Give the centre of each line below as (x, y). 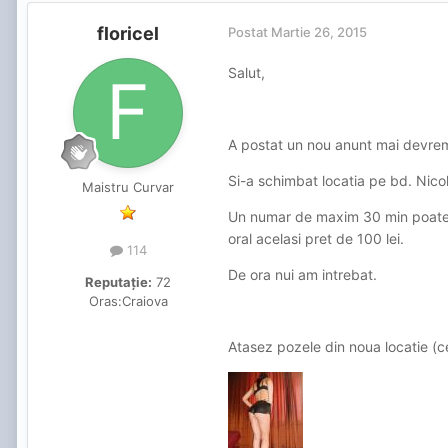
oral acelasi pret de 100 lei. (316, 239)
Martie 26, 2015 (319, 32)
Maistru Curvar (128, 187)
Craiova (144, 300)
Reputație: (118, 281)
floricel (128, 34)
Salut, (246, 73)
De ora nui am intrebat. (302, 275)
